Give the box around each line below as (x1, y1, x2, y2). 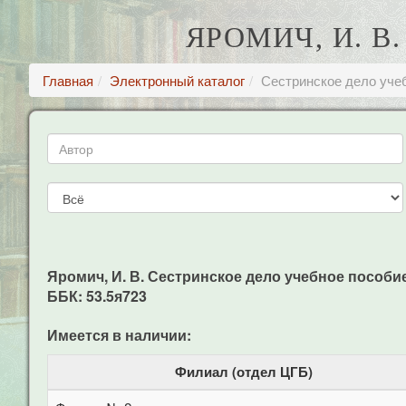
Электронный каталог (110, 71, 245, 90)
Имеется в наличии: (47, 324, 191, 345)
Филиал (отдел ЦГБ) (175, 362, 313, 382)
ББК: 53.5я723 (47, 285, 147, 306)
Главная (43, 71, 93, 90)
